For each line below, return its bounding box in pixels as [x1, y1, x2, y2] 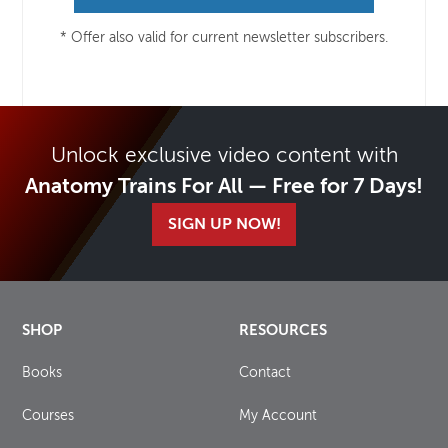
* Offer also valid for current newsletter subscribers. [60, 30, 388, 45]
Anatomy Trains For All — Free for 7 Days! [25, 176, 423, 198]
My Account [239, 408, 317, 423]
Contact [239, 365, 291, 380]
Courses [22, 408, 75, 423]
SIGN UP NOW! [167, 216, 281, 233]
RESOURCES [239, 322, 327, 338]
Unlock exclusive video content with [50, 145, 398, 167]
